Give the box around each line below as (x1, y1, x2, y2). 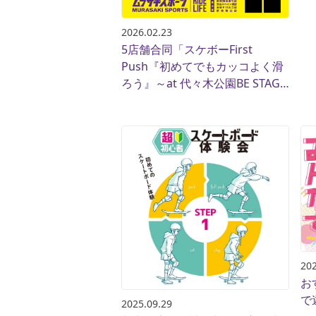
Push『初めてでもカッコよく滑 (121, 58, 284, 74)
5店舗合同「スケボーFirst (121, 41, 253, 57)
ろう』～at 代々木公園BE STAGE (121, 75, 286, 91)
